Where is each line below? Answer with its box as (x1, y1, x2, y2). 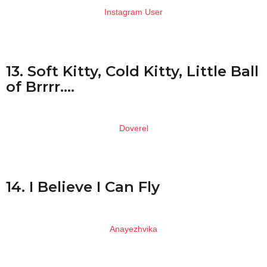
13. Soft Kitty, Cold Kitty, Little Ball (6, 61, 259, 80)
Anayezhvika (110, 223, 157, 234)
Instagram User (104, 7, 163, 17)
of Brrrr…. (6, 77, 74, 95)
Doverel (119, 123, 148, 133)
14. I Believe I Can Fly (6, 178, 160, 196)
